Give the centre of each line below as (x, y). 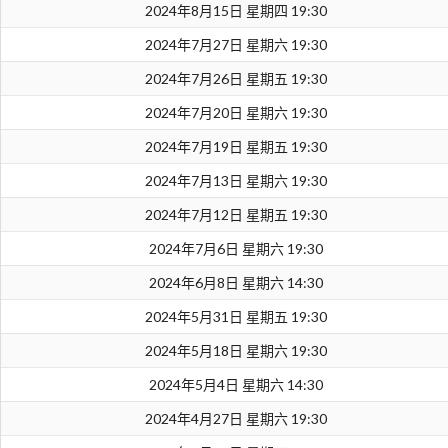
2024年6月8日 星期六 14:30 (235, 283)
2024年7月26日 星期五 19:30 (235, 79)
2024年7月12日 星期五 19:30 (235, 215)
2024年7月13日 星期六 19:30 (235, 181)
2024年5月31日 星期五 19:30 (235, 317)
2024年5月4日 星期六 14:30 (235, 385)
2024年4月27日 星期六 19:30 (235, 419)
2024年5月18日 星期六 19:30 (235, 351)
